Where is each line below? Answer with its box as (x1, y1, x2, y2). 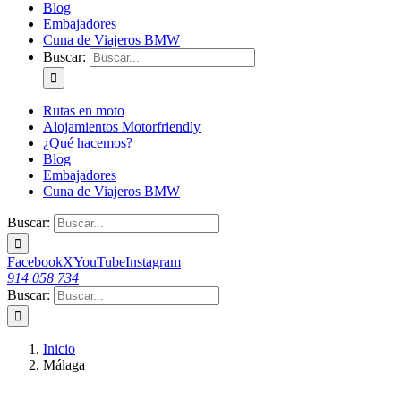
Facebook (7, 254, 63, 269)
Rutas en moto (43, 103, 124, 118)
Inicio (43, 341, 75, 356)
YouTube (73, 254, 125, 269)
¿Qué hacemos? (43, 135, 132, 150)
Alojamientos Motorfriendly (43, 119, 200, 134)
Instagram (125, 254, 181, 269)
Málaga (43, 357, 85, 372)
